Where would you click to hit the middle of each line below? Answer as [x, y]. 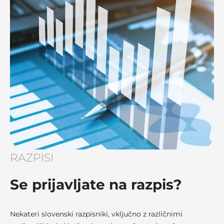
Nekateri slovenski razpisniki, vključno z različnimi [96, 214]
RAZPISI [32, 158]
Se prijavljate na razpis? [96, 185]
